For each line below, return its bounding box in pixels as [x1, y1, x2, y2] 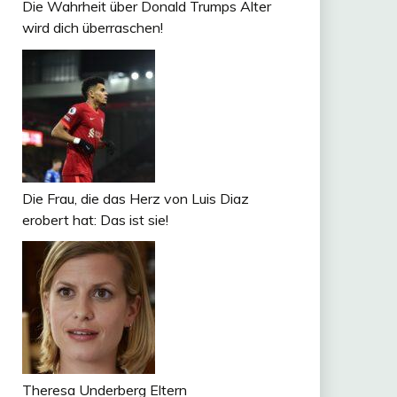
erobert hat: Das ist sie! [21, 210, 168, 229]
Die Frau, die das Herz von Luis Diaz [21, 189, 249, 207]
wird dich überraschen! [21, 18, 163, 36]
